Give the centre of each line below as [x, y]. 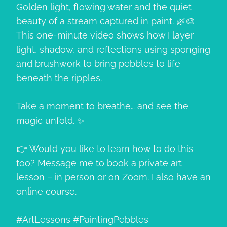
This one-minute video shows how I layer [105, 35]
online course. [46, 191]
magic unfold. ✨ [50, 120]
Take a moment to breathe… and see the [102, 106]
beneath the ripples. [59, 78]
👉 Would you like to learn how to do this [105, 148]
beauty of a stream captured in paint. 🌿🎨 [105, 21]
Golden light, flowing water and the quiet [104, 7]
